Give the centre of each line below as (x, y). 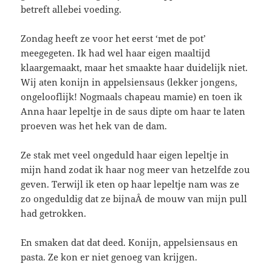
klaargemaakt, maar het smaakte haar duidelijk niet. (134, 68)
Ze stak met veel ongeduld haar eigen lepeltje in (125, 155)
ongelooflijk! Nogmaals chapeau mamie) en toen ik (132, 97)
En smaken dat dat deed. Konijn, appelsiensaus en (130, 243)
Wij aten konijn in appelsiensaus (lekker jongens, (129, 82)
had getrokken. (54, 213)
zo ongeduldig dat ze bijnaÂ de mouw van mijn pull (134, 199)
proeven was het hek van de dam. (94, 126)
